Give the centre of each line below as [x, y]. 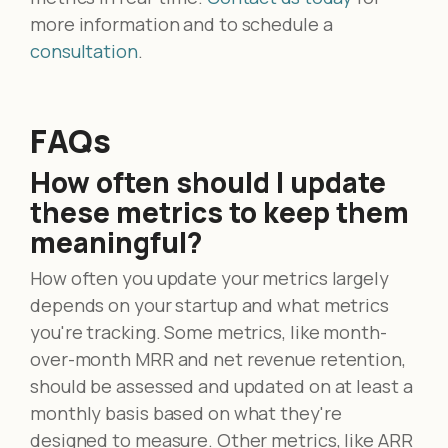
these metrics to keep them [219, 211]
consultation [84, 50]
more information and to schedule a [181, 23]
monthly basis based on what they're [186, 412]
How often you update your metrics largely [209, 277]
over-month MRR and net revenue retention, [218, 358]
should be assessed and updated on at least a [221, 385]
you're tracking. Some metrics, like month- [208, 331]
